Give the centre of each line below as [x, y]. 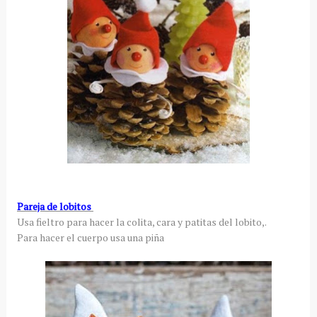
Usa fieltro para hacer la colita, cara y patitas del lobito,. [142, 221]
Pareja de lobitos [55, 206]
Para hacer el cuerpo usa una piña [91, 237]
